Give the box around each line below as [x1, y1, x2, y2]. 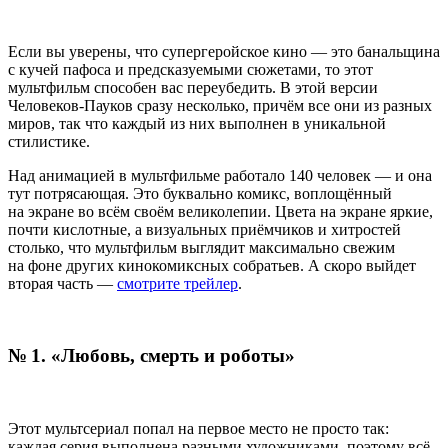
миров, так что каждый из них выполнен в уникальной [8, 114, 386, 132]
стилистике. [8, 132, 90, 150]
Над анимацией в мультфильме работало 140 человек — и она [8, 166, 432, 184]
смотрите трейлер [117, 274, 238, 292]
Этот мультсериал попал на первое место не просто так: [8, 420, 389, 438]
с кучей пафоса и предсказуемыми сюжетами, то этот [8, 60, 373, 78]
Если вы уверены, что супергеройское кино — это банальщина [8, 42, 440, 60]
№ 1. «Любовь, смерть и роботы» [8, 345, 295, 367]
